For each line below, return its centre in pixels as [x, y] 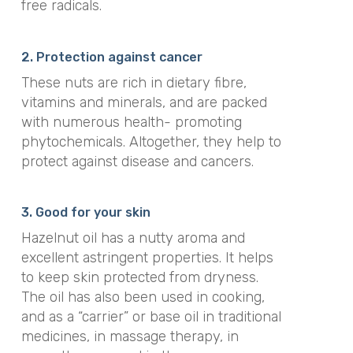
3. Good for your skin [85, 212]
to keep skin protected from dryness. [139, 277]
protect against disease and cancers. [137, 161]
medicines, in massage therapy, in [130, 336]
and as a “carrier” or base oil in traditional [151, 317]
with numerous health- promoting [131, 122]
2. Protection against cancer [111, 57]
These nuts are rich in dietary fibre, [134, 82]
